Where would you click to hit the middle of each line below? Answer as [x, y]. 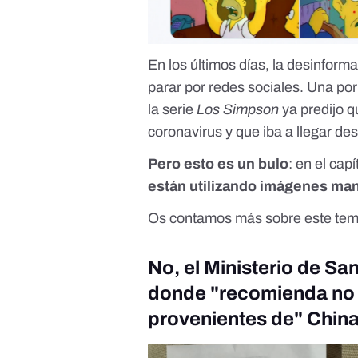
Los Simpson [238, 109]
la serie [173, 109]
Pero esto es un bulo [219, 163]
